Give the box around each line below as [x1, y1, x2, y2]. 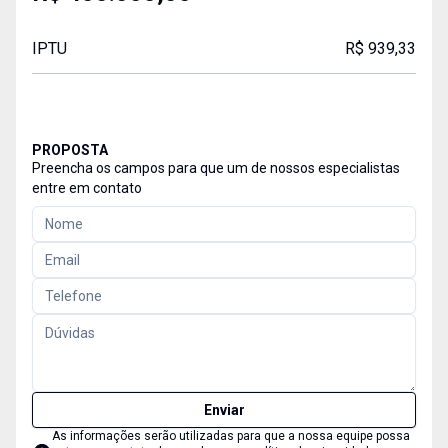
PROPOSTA [32, 142, 108, 158]
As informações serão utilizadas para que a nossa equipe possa [52, 429, 410, 443]
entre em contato [32, 180, 142, 196]
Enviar [203, 402, 245, 418]
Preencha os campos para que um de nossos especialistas [32, 160, 400, 176]
